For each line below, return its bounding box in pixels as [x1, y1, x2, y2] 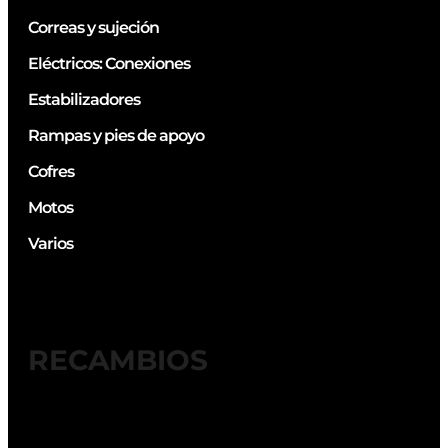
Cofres [28, 161, 74, 181]
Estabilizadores [28, 89, 140, 109]
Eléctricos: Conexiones [28, 53, 190, 73]
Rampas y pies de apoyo [28, 125, 204, 145]
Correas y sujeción [28, 17, 159, 37]
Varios [28, 233, 73, 253]
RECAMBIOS [28, 342, 208, 377]
